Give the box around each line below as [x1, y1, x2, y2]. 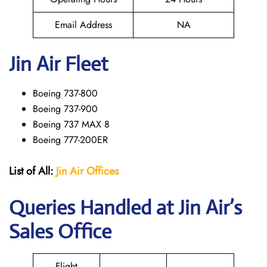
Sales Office [9, 219, 111, 244]
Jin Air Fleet [9, 52, 108, 76]
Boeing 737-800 [33, 86, 98, 100]
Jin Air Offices [56, 163, 119, 179]
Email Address [54, 18, 112, 32]
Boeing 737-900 [33, 102, 98, 116]
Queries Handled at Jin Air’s [9, 195, 242, 220]
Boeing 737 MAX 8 [33, 117, 110, 131]
